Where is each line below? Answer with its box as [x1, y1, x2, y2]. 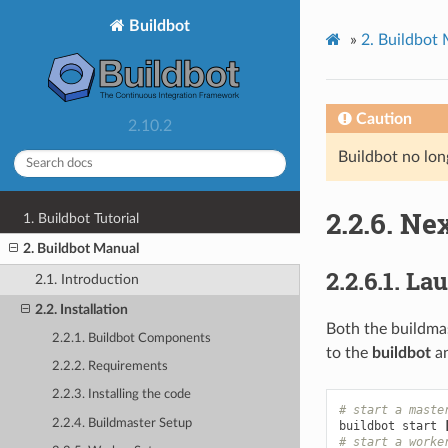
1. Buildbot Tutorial [23, 210, 140, 226]
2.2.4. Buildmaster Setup [52, 416, 193, 430]
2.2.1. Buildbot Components [52, 331, 212, 345]
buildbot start [338, 419, 444, 434]
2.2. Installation [34, 301, 128, 317]
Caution [355, 110, 412, 127]
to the [325, 345, 372, 362]
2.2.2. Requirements [52, 360, 169, 374]
